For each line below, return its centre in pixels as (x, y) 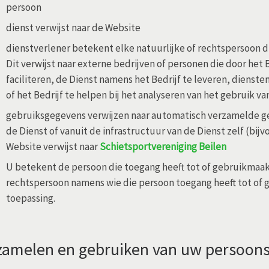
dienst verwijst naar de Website (73, 28)
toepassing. (31, 198)
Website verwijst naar (53, 147)
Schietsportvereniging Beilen (163, 147)
